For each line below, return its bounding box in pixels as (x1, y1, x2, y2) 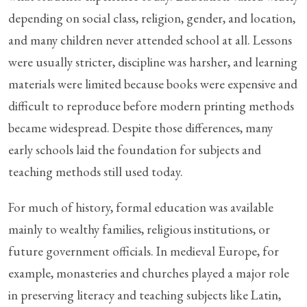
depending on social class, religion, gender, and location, (8, 9, 295, 27)
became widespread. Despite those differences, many (8, 119, 273, 136)
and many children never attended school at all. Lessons (8, 31, 292, 49)
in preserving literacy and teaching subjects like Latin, (8, 286, 281, 304)
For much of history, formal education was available (8, 198, 273, 216)
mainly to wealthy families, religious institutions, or (8, 220, 270, 238)
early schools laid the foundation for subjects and (8, 140, 261, 158)
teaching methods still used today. (8, 162, 183, 180)
